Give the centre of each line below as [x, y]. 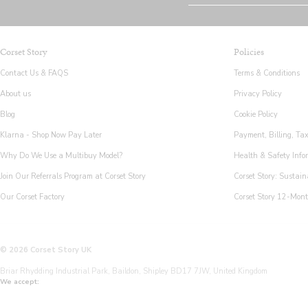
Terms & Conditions [266, 73]
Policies [249, 52]
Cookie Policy [255, 114]
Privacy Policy [257, 93]
